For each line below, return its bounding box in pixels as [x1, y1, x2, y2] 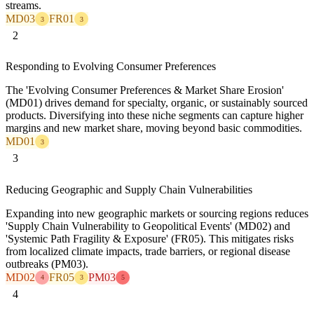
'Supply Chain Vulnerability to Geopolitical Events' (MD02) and [6, 219, 290, 232]
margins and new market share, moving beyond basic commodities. [6, 122, 302, 135]
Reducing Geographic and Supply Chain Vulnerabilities [6, 183, 252, 196]
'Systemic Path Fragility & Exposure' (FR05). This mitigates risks [6, 232, 294, 245]
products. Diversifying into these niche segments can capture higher [6, 109, 303, 122]
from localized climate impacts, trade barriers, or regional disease [6, 245, 290, 257]
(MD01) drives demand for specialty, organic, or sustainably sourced [6, 97, 308, 109]
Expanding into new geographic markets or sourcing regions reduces [6, 207, 308, 219]
